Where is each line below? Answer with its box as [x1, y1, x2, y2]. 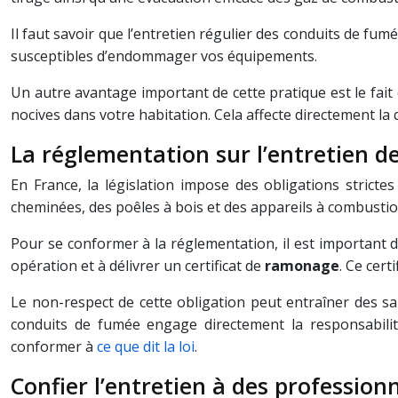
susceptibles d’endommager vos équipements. [11, 46, 317, 66]
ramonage [265, 256, 339, 275]
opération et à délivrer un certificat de [11, 256, 265, 275]
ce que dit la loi [97, 337, 195, 356]
